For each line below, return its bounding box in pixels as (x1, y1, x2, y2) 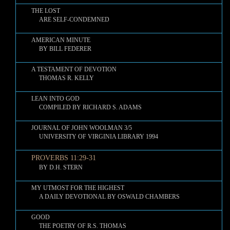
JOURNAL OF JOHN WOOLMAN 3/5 (31, 124, 132, 131)
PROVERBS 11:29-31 (31, 154, 96, 162)
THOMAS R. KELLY (31, 74, 94, 82)
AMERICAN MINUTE (31, 36, 90, 44)
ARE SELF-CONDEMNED (31, 16, 109, 23)
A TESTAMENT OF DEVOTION (31, 66, 117, 73)
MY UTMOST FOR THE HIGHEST (31, 184, 124, 191)
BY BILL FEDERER (31, 45, 91, 52)
